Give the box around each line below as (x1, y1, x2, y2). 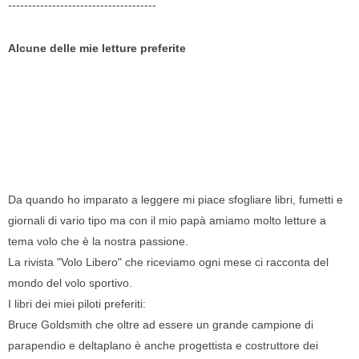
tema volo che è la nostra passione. (8, 235, 188, 248)
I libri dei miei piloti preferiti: (8, 297, 146, 311)
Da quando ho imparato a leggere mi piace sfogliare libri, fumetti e (8, 193, 343, 207)
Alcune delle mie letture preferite (8, 42, 186, 54)
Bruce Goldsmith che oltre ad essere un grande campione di (8, 318, 313, 332)
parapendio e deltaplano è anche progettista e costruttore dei (8, 339, 318, 353)
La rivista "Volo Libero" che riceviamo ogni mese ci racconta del (8, 256, 329, 269)
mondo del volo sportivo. (8, 276, 132, 290)
